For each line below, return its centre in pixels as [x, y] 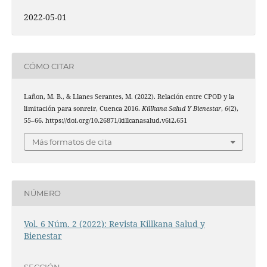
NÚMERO [42, 193]
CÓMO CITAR [49, 66]
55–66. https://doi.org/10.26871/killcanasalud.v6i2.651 [105, 121]
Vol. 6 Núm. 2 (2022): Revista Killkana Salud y [114, 224]
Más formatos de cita [72, 142]
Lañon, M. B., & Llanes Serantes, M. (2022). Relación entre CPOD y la [129, 97]
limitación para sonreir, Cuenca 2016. [83, 109]
